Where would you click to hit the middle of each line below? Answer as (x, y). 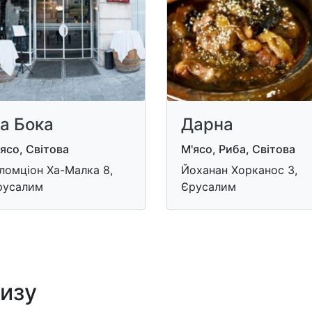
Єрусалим (209, 186)
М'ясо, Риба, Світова (238, 149)
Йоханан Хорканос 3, (239, 170)
